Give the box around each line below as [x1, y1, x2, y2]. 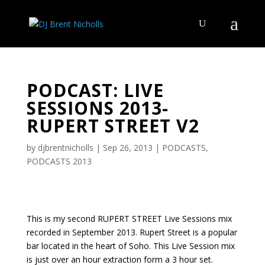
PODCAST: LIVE [26, 78, 164, 102]
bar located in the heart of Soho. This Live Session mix [26, 240, 235, 251]
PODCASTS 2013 [26, 156, 92, 167]
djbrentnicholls [37, 142, 93, 153]
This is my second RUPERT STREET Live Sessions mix [26, 213, 232, 224]
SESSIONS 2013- [26, 96, 169, 120]
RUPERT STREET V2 [26, 114, 199, 138]
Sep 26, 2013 [102, 142, 153, 153]
